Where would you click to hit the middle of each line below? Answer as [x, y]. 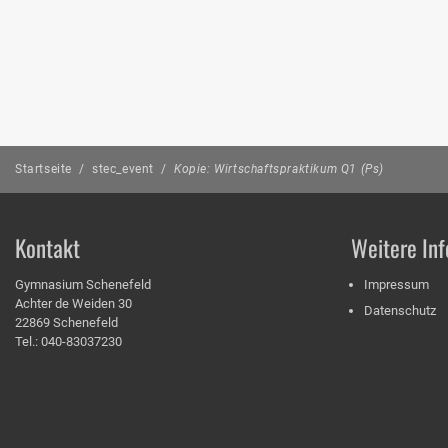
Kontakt [47, 247]
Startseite [43, 169]
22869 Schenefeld [66, 322]
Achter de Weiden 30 [73, 303]
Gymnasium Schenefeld [83, 284]
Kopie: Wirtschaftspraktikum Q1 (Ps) [279, 169]
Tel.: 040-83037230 [68, 341]
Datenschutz [400, 310]
